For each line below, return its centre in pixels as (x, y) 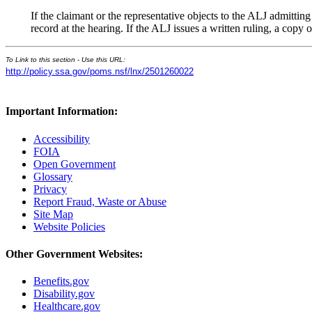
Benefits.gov (61, 281)
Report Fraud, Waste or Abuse (100, 201)
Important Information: (62, 111)
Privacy (50, 189)
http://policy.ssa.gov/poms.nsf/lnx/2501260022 (100, 71)
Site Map (53, 214)
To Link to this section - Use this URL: (65, 60)
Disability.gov (64, 294)
